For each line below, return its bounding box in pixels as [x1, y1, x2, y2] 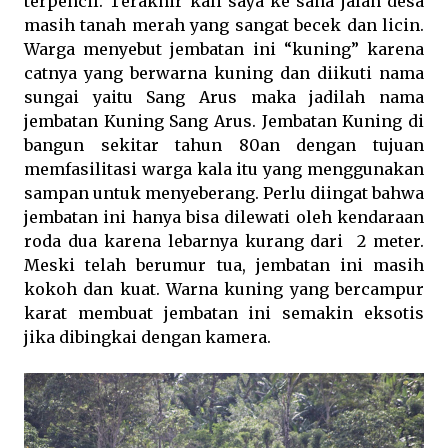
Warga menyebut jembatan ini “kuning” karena [24, 39, 424, 59]
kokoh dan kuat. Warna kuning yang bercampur [24, 279, 424, 299]
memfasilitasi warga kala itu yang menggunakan [24, 159, 424, 179]
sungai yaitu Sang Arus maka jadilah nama [24, 87, 424, 107]
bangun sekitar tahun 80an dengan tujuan [24, 135, 424, 155]
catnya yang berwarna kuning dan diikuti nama [24, 63, 424, 83]
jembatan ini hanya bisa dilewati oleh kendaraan [24, 207, 424, 227]
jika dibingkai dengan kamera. [24, 327, 275, 347]
